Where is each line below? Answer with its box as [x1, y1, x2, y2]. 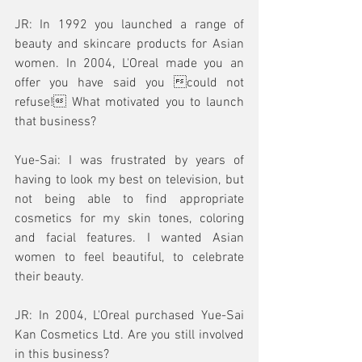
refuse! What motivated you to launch [15, 95, 244, 111]
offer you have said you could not [15, 75, 244, 91]
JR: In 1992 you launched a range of [15, 17, 244, 33]
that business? [15, 114, 99, 130]
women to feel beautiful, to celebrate [15, 250, 244, 266]
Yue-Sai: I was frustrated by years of [15, 153, 244, 169]
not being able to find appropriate [15, 192, 244, 208]
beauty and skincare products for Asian [15, 36, 244, 53]
